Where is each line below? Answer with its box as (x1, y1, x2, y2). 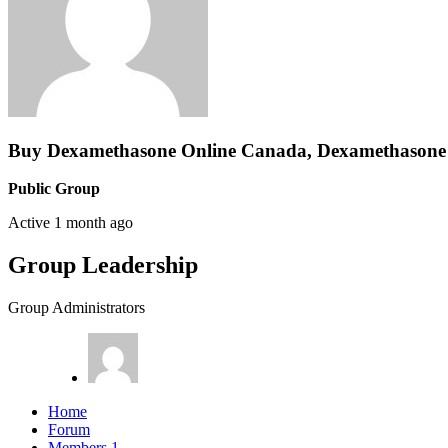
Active (8, 214, 54, 232)
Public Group (8, 180, 100, 198)
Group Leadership (8, 252, 198, 279)
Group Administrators (8, 299, 145, 317)
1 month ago (54, 214, 133, 232)
